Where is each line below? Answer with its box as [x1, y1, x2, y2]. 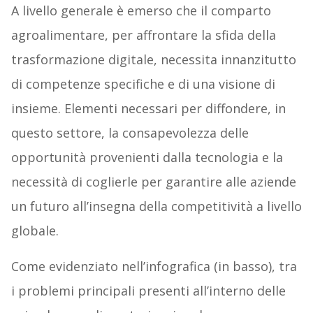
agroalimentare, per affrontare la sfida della [10, 27, 276, 44]
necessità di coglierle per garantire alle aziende [10, 173, 296, 191]
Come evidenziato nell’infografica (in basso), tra [10, 258, 297, 275]
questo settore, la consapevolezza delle [10, 124, 249, 142]
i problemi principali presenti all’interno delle [10, 282, 286, 300]
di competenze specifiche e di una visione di [10, 75, 275, 93]
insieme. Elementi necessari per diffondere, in [10, 100, 286, 117]
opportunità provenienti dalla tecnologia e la [10, 149, 283, 166]
